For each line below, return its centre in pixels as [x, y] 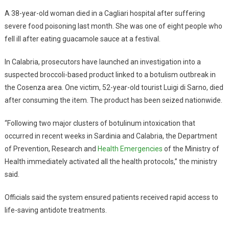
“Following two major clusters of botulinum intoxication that [100, 123]
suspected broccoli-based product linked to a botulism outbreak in [110, 74]
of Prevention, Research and [51, 148]
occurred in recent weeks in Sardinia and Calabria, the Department [111, 136]
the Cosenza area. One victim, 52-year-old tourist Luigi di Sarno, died [114, 87]
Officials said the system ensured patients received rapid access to [111, 197]
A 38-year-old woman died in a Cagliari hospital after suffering [105, 13]
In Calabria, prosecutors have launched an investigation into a [102, 62]
